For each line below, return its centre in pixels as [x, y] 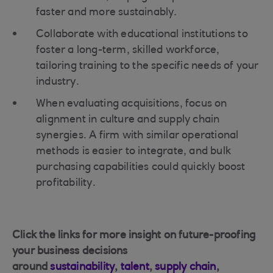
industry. [58, 82]
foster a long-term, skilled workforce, [128, 51]
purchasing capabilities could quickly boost [141, 168]
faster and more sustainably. [107, 13]
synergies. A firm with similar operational [137, 136]
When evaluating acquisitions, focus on [132, 104]
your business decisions [70, 252]
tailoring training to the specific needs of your [147, 66]
